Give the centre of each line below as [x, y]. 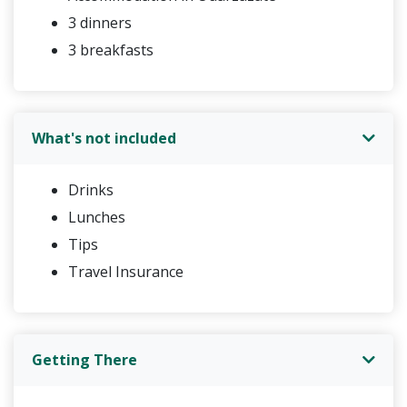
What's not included [104, 138]
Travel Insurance [126, 271]
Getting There [84, 359]
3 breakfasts [111, 50]
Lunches [97, 217]
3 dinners [100, 22]
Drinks [91, 189]
